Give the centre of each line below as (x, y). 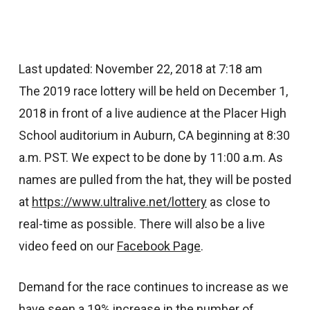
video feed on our (67, 246)
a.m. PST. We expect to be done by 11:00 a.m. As (151, 157)
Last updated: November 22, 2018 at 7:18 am (140, 69)
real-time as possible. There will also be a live (142, 224)
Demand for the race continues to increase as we (153, 287)
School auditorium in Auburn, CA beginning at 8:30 (154, 135)
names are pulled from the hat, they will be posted (155, 180)
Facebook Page (158, 246)
